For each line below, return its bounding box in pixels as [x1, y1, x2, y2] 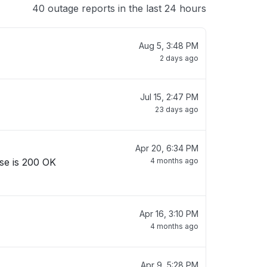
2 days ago [160, 54, 198, 63]
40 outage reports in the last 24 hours [32, 2, 206, 14]
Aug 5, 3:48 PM [139, 41, 198, 51]
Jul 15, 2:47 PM [140, 92, 198, 102]
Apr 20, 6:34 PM [135, 143, 198, 153]
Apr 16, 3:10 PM [139, 209, 198, 219]
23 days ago [155, 105, 198, 114]
